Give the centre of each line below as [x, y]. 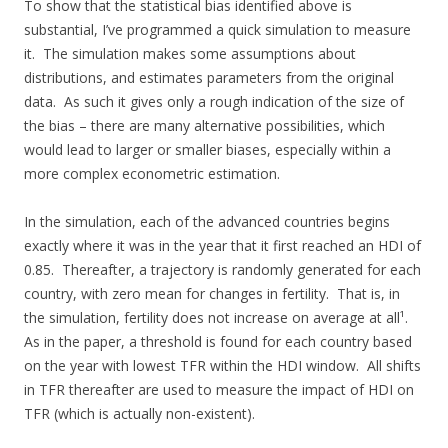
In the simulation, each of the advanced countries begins [207, 222]
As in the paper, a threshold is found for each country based [218, 342]
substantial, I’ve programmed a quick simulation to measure [217, 30]
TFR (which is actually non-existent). [139, 414]
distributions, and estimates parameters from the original [209, 78]
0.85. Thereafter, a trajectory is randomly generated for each [222, 270]
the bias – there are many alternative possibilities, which [204, 126]
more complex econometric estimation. [152, 174]
